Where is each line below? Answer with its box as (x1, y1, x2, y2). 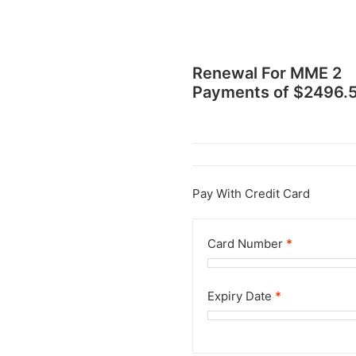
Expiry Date (207, 288, 275, 304)
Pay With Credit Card (192, 186, 310, 201)
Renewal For (192, 64, 290, 83)
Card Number (207, 236, 286, 251)
